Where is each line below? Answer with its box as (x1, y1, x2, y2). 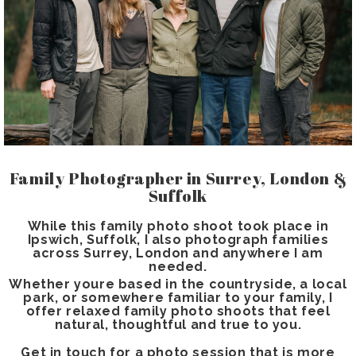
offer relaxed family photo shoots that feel (25, 304, 331, 319)
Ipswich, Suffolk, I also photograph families (27, 232, 329, 248)
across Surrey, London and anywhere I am (33, 246, 323, 261)
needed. (149, 259, 207, 275)
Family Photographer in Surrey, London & (9, 168, 347, 190)
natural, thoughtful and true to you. (54, 317, 302, 333)
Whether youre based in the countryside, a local (9, 277, 347, 292)
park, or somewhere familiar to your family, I (23, 290, 333, 306)
